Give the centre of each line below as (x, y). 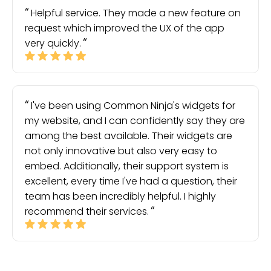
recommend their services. (87, 211)
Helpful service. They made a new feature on (136, 13)
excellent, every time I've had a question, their (131, 181)
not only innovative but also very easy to (121, 151)
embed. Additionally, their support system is (127, 166)
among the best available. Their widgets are (129, 136)
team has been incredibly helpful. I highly (120, 196)
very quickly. (53, 43)
